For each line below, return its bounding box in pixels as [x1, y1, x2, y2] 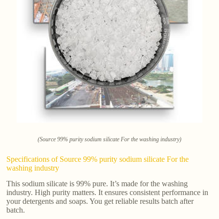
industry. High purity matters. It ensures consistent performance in [6, 188, 209, 197]
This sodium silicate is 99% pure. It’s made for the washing [6, 179, 188, 188]
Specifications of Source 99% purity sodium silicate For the [6, 154, 189, 163]
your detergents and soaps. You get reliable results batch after [6, 197, 194, 206]
